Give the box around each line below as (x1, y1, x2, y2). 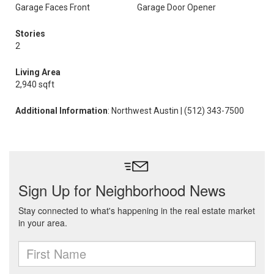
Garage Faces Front (15, 2, 90, 12)
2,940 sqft (15, 80, 54, 89)
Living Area (15, 67, 61, 77)
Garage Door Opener (137, 2, 216, 12)
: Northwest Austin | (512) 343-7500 (108, 106, 244, 116)
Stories (15, 29, 45, 39)
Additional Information (15, 106, 108, 116)
